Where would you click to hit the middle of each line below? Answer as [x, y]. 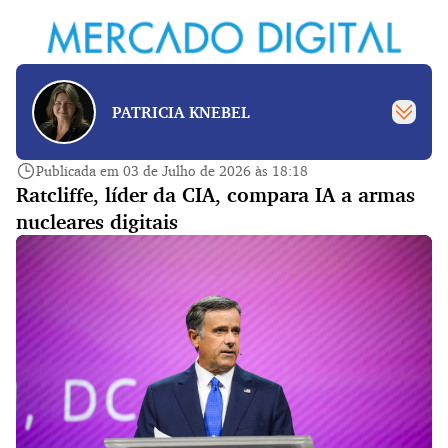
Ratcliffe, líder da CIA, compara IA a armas [215, 194]
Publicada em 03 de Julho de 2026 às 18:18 [172, 170]
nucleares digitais [97, 221]
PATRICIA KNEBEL [181, 112]
